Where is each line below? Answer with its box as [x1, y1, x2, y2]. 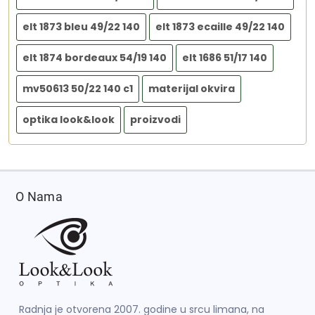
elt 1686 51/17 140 [182, 51, 267, 65]
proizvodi [130, 112, 181, 127]
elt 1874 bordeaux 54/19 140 [22, 51, 167, 65]
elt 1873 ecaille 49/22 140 [155, 20, 285, 34]
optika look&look [22, 112, 115, 127]
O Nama [15, 189, 63, 205]
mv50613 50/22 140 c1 [22, 82, 133, 96]
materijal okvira [148, 82, 235, 96]
